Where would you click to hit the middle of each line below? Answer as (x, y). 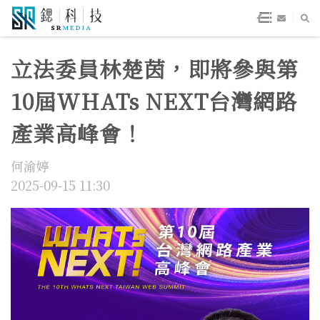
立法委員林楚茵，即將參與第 (155, 69)
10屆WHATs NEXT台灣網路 (154, 101)
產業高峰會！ (77, 133)
